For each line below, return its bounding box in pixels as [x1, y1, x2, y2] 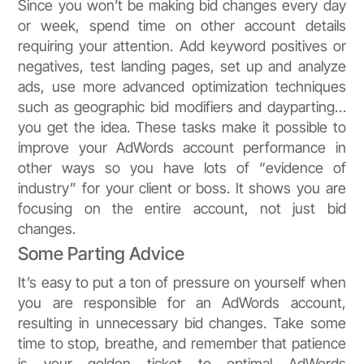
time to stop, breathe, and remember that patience [18, 335, 346, 353]
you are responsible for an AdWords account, [18, 294, 346, 312]
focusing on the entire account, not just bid [18, 200, 346, 218]
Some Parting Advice [18, 243, 185, 265]
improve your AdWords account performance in [18, 139, 346, 157]
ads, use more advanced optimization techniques [18, 78, 346, 96]
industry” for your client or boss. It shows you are [18, 180, 346, 197]
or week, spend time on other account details [18, 17, 346, 35]
